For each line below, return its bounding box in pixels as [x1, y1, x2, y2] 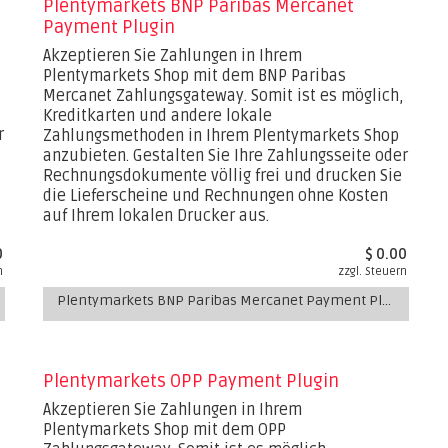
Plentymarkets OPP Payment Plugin [43, 370, 340, 392]
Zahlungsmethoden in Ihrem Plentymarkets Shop [43, 126, 400, 146]
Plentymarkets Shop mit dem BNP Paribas [43, 66, 347, 86]
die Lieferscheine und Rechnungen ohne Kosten [43, 186, 389, 206]
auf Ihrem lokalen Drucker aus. [43, 206, 270, 226]
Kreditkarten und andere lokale [43, 106, 273, 126]
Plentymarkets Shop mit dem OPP [43, 420, 287, 440]
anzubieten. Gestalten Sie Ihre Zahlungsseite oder [43, 146, 409, 166]
